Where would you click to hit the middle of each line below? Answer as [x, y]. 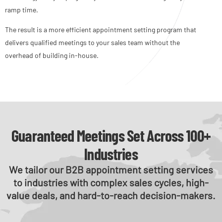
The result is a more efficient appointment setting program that [101, 29]
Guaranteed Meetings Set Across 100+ [111, 135]
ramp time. [22, 9]
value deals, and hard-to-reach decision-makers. [111, 195]
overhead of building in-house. [52, 55]
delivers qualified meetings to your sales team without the [92, 42]
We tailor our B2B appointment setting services [111, 169]
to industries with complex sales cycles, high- [111, 182]
